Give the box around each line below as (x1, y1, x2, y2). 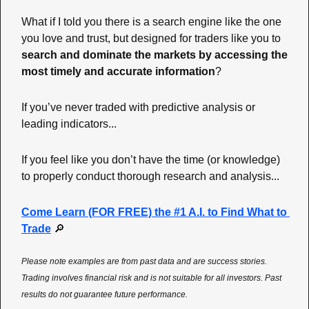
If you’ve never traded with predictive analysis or (21, 101, 255, 113)
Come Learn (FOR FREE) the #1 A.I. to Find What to (21, 206, 287, 218)
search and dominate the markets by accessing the (21, 48, 288, 61)
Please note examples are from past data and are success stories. (21, 256, 267, 266)
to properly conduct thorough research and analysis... (21, 170, 282, 182)
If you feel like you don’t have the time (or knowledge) (21, 153, 280, 166)
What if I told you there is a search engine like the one (21, 15, 281, 28)
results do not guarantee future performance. (21, 289, 188, 299)
